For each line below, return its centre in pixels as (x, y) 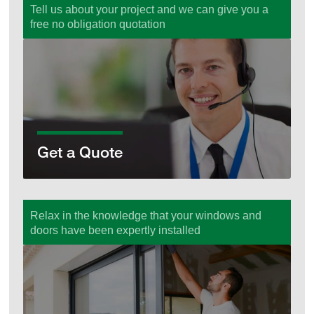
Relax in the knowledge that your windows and (146, 215)
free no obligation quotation (98, 24)
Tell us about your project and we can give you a (150, 9)
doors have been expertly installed (116, 230)
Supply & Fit (54, 251)
